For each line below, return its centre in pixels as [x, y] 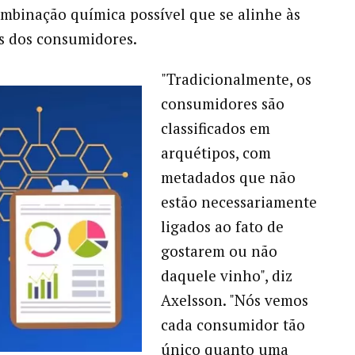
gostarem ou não [219, 250]
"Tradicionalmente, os [236, 78]
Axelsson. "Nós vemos [234, 300]
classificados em [215, 128]
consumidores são [222, 103]
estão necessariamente [239, 201]
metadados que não [228, 177]
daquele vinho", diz [226, 275]
